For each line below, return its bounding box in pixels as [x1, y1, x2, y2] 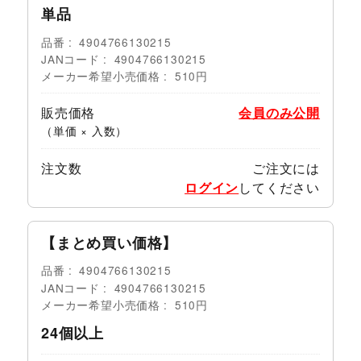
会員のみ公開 [239, 102, 321, 122]
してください [239, 177, 321, 197]
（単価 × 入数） [40, 122, 128, 139]
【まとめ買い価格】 [40, 230, 178, 253]
